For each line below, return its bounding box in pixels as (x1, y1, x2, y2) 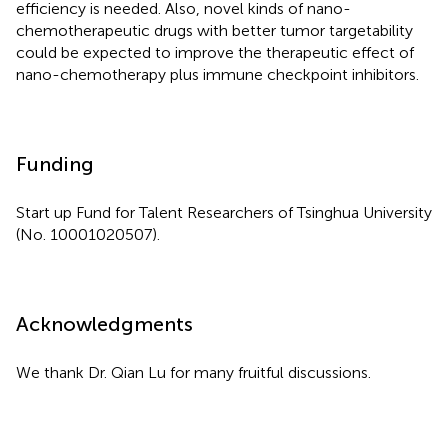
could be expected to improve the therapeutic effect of (16, 42, 414, 62)
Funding (16, 151, 94, 176)
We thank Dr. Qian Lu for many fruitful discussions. (16, 362, 371, 382)
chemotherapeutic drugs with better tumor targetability (16, 20, 413, 40)
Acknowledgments (16, 311, 193, 336)
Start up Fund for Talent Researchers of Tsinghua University (16, 202, 432, 222)
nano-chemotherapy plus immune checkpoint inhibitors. (16, 64, 419, 84)
